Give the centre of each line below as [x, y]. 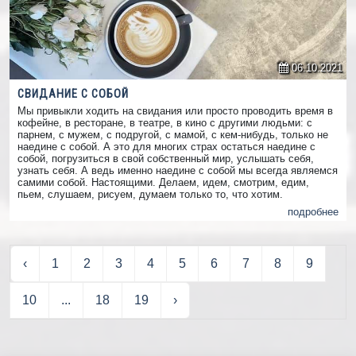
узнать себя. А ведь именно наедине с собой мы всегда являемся [178, 170]
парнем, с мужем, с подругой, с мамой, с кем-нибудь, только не [173, 134]
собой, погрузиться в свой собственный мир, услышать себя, [166, 158]
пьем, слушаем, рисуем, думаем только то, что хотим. [150, 194]
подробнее [313, 212]
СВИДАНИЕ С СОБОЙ [73, 93]
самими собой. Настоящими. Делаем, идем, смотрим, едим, [163, 182]
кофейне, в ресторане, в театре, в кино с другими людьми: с [165, 122]
